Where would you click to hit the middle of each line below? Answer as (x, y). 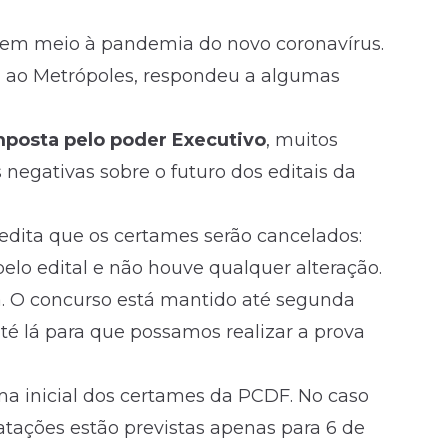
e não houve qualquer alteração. (235, 268)
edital (62, 268)
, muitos (302, 140)
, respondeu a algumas (237, 76)
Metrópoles (83, 76)
